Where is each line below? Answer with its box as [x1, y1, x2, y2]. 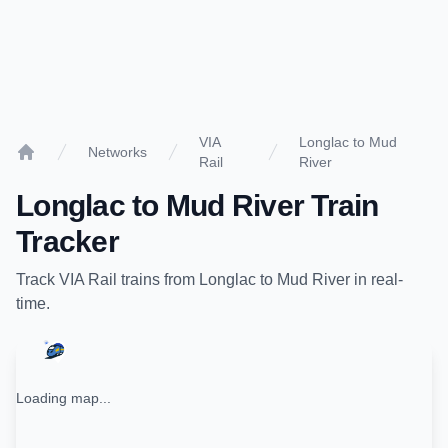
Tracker [16, 225, 119, 258]
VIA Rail [59, 271, 117, 288]
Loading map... [16, 390, 111, 406]
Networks [88, 144, 147, 160]
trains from [117, 271, 199, 288]
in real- [350, 271, 403, 288]
